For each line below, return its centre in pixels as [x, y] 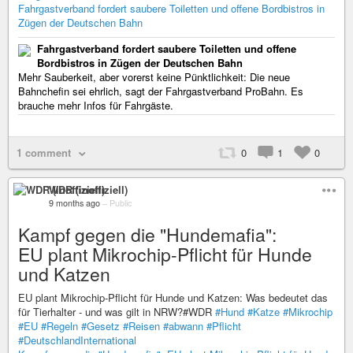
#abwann [183, 326]
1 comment [44, 152]
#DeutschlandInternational [77, 340]
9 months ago [74, 203]
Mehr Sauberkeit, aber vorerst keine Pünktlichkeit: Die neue [154, 77]
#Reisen [141, 326]
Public [121, 203]
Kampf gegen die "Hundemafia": [147, 234]
